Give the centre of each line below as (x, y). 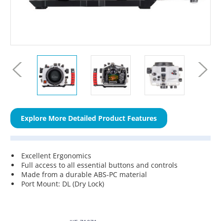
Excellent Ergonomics (56, 155)
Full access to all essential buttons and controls (100, 165)
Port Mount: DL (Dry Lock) (63, 184)
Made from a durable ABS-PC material (84, 174)
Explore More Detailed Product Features (89, 118)
